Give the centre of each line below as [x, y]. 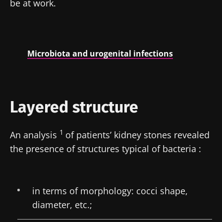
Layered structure [74, 107]
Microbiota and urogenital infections [100, 53]
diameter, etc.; [63, 204]
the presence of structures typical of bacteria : [107, 148]
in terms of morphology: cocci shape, [110, 191]
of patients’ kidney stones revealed [138, 135]
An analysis [35, 135]
